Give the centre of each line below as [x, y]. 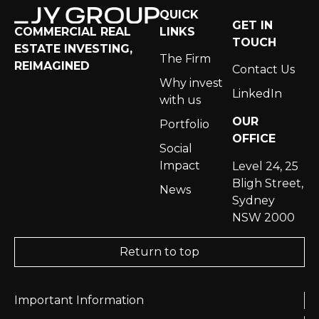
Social [176, 149]
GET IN [252, 25]
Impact [180, 166]
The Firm [185, 59]
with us [180, 100]
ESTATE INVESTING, [73, 49]
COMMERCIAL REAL [73, 32]
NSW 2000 [263, 217]
